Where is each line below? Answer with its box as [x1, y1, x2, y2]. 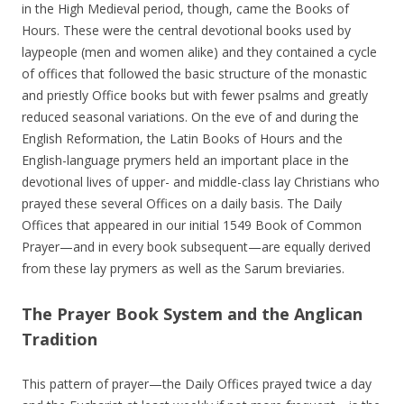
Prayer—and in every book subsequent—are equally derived [22, 238, 371, 255]
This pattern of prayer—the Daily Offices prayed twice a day [22, 375, 372, 392]
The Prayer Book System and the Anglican [22, 303, 363, 325]
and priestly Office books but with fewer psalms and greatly [22, 87, 368, 104]
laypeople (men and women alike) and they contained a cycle [22, 43, 377, 60]
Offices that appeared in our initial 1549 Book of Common [22, 216, 362, 234]
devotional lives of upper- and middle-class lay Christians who [22, 173, 380, 190]
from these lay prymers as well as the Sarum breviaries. [22, 260, 344, 277]
